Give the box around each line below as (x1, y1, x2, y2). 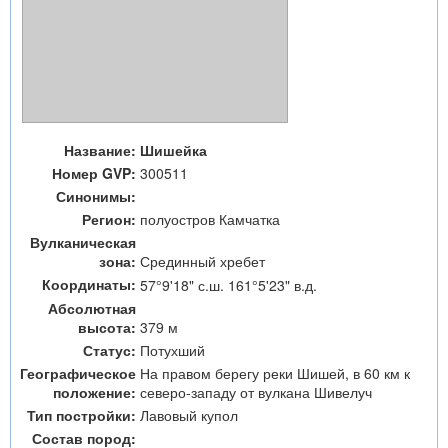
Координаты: (42, 274, 136, 294)
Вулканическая (30, 232, 136, 252)
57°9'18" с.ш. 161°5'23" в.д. (140, 275, 317, 295)
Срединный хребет (140, 251, 265, 271)
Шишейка (140, 140, 207, 160)
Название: (64, 140, 136, 160)
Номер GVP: (52, 163, 136, 183)
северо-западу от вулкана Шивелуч (140, 382, 372, 402)
